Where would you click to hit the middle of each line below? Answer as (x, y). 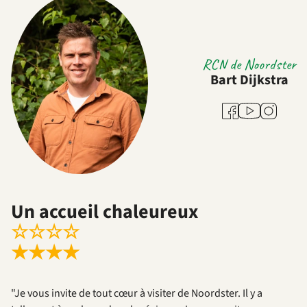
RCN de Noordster (249, 65)
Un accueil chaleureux (105, 212)
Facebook (243, 109)
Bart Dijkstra (249, 81)
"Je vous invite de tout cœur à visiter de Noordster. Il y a (137, 294)
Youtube (257, 107)
